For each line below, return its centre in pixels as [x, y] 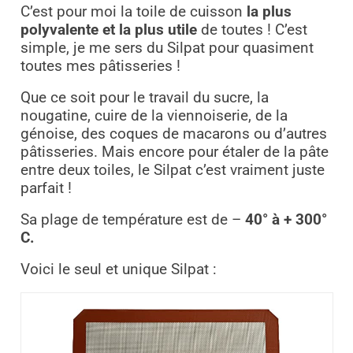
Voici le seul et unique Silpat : [118, 270]
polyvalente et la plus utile [108, 30]
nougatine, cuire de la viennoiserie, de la [154, 116]
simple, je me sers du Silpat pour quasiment [167, 48]
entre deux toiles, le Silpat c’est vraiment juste [172, 171]
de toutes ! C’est [252, 30]
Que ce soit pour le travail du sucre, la [144, 98]
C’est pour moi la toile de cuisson [133, 12]
